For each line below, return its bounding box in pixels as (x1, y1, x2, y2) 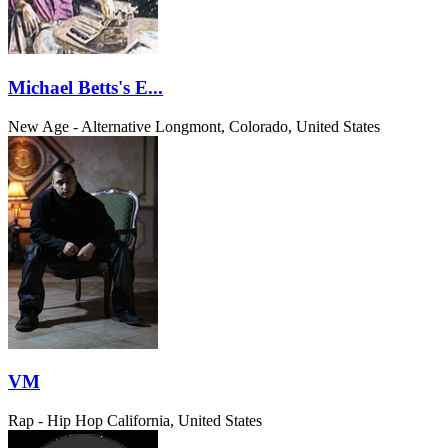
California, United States (107, 411, 262, 429)
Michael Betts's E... (8, 76, 163, 98)
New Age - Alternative (8, 117, 151, 135)
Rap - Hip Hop (8, 411, 103, 429)
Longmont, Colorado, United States (155, 117, 380, 135)
